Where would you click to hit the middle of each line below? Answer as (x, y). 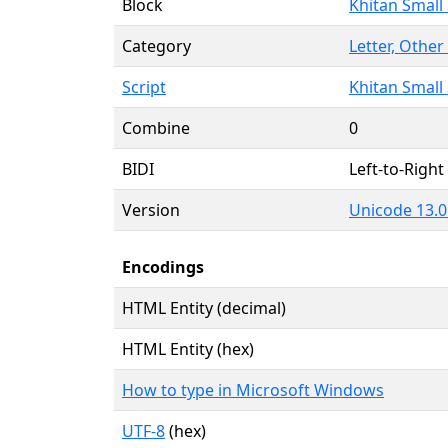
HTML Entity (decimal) (204, 307)
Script (144, 86)
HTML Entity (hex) (188, 348)
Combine (156, 127)
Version (151, 209)
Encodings (163, 266)
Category (156, 45)
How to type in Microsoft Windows (253, 389)
